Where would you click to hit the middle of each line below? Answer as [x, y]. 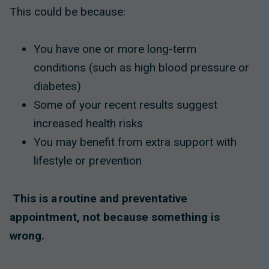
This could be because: [68, 11]
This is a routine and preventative [100, 198]
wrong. [27, 235]
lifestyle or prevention [88, 161]
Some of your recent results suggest [125, 105]
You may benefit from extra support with [135, 142]
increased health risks [88, 124]
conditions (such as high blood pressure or [141, 68]
